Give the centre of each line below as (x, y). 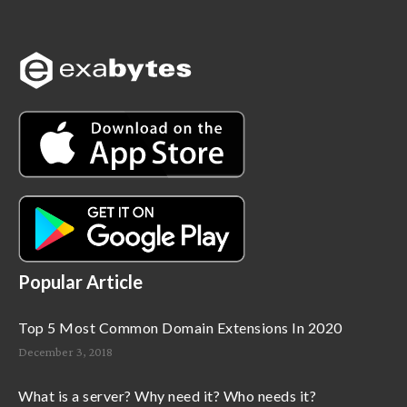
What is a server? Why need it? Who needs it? (167, 396)
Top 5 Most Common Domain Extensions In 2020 (180, 328)
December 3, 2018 (65, 352)
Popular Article (80, 282)
